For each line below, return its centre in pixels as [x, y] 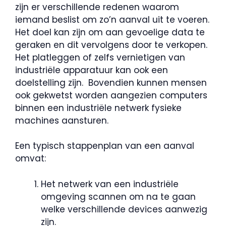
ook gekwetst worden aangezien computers [111, 95]
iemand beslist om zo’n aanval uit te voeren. [112, 19]
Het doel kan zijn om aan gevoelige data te [110, 32]
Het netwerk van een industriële [110, 184]
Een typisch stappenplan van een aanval [105, 146]
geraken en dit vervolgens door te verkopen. [111, 45]
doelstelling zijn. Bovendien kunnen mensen [111, 82]
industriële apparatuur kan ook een [92, 70]
